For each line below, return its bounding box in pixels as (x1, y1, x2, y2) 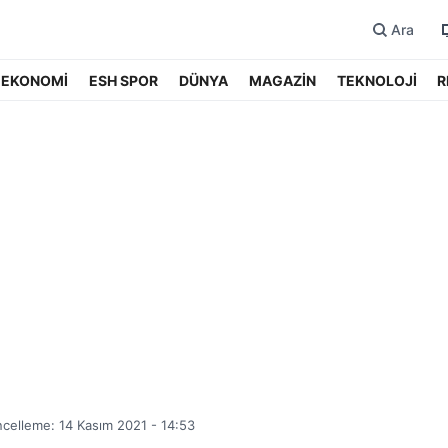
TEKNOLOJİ (336, 72, 417, 89)
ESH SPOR (89, 72, 159, 89)
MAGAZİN (248, 72, 316, 89)
